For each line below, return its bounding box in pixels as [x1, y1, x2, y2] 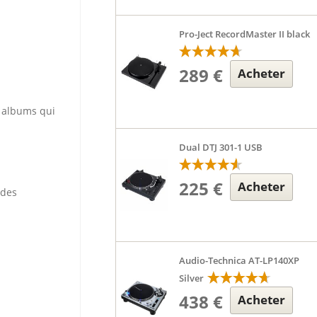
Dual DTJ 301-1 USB [179, 141, 263, 154]
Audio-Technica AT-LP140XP [179, 254, 300, 267]
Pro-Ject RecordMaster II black [179, 28, 311, 40]
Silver [179, 272, 204, 284]
